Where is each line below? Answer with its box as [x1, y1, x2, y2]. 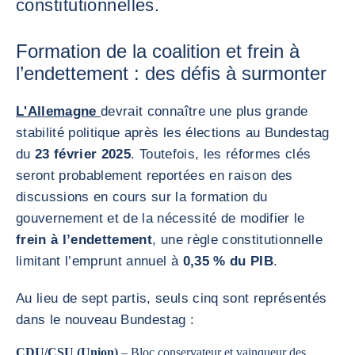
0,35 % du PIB [182, 254, 273, 269]
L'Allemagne [16, 104, 101, 119]
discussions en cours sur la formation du [16, 189, 268, 204]
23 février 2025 [35, 147, 132, 162]
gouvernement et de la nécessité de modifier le [16, 211, 305, 226]
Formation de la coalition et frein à [16, 40, 300, 62]
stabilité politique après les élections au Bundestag [16, 125, 330, 140]
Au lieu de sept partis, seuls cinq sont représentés [16, 291, 327, 306]
